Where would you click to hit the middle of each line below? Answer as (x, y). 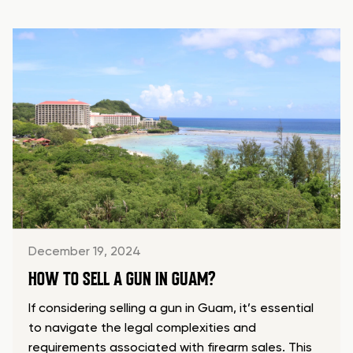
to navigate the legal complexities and (142, 329)
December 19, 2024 (84, 253)
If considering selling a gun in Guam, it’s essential (171, 309)
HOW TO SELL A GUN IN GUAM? (122, 279)
